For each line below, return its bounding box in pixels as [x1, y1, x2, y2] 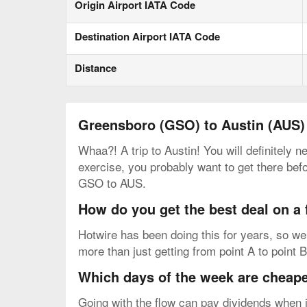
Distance [75, 60, 116, 76]
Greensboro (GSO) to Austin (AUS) [78, 114, 305, 135]
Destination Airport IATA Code [75, 29, 220, 45]
